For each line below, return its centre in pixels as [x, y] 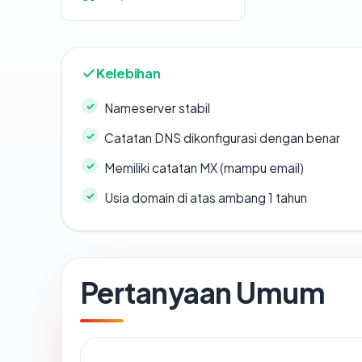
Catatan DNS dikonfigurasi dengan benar [222, 138]
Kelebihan [128, 74]
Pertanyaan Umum [203, 293]
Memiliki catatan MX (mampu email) [204, 168]
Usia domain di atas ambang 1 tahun [206, 198]
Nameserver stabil [157, 108]
